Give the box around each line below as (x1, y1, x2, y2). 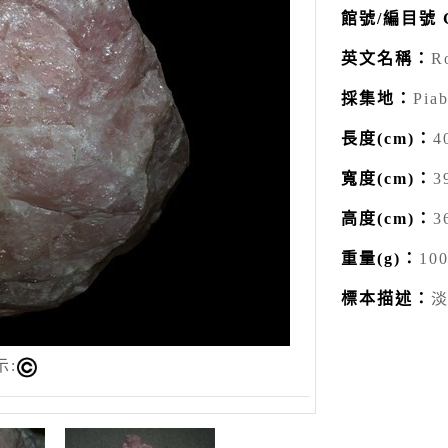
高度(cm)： (340, 209, 433, 227)
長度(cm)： (340, 129, 433, 147)
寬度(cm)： (340, 169, 433, 187)
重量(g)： (340, 249, 419, 267)
